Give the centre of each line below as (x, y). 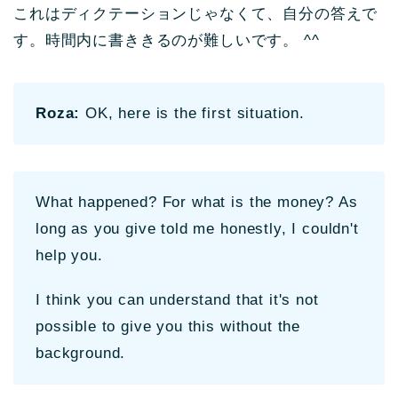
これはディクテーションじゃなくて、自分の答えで (196, 13)
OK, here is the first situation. (192, 113)
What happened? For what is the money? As (197, 202)
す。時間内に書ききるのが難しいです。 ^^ (167, 40)
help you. (69, 255)
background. (81, 353)
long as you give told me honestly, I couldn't (197, 228)
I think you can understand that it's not (177, 299)
